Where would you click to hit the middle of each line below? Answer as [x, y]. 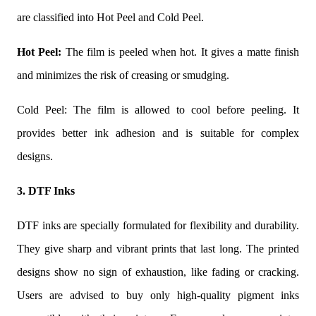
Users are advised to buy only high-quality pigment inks [158, 295]
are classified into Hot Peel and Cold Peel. [110, 17]
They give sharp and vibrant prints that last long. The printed [158, 248]
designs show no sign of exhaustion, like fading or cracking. [158, 272]
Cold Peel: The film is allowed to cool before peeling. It [158, 109]
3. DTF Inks [46, 190]
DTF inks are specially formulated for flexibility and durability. [158, 225]
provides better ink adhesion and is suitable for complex [158, 133]
